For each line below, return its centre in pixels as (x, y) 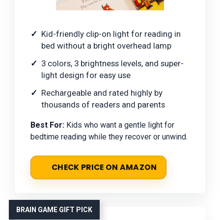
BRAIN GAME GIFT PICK (54, 209)
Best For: (47, 125)
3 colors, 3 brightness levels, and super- (112, 63)
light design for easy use (86, 75)
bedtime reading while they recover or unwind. (109, 137)
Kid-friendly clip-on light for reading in (111, 34)
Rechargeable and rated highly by (102, 93)
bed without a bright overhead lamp (106, 45)
